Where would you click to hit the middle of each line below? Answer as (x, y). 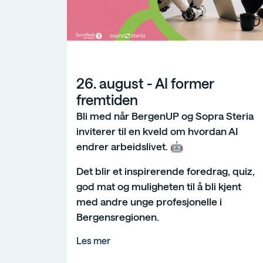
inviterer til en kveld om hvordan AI (157, 131)
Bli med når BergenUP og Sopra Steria (165, 115)
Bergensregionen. (118, 216)
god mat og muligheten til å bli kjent (159, 186)
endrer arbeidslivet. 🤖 (130, 146)
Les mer (93, 240)
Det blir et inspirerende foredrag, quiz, (166, 171)
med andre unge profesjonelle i (149, 201)
